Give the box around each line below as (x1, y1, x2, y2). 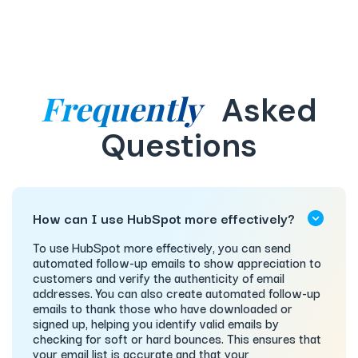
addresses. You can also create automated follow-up (33, 283, 320, 303)
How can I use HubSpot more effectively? (33, 207, 295, 229)
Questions (101, 125, 257, 167)
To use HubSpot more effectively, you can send (33, 237, 291, 257)
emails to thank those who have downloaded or (33, 298, 292, 318)
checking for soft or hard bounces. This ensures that (33, 328, 321, 348)
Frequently (41, 87, 201, 130)
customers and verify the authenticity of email (33, 268, 284, 288)
